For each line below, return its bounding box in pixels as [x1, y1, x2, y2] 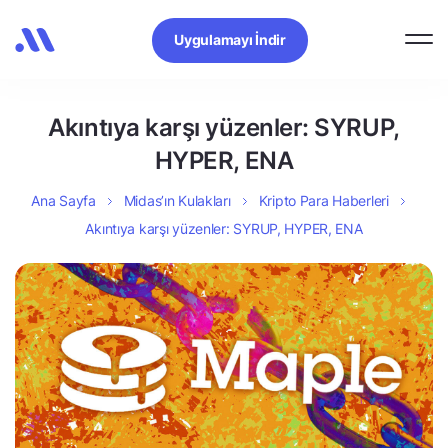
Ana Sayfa [31, 192, 96, 209]
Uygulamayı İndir [174, 30, 286, 48]
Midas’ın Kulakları [123, 192, 231, 209]
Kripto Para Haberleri [258, 192, 389, 209]
